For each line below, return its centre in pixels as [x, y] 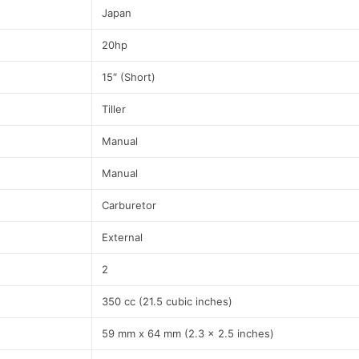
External [122, 238]
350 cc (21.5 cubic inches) [167, 302]
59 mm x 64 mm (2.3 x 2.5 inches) [188, 334]
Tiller [114, 109]
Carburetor [129, 206]
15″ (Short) [129, 77]
